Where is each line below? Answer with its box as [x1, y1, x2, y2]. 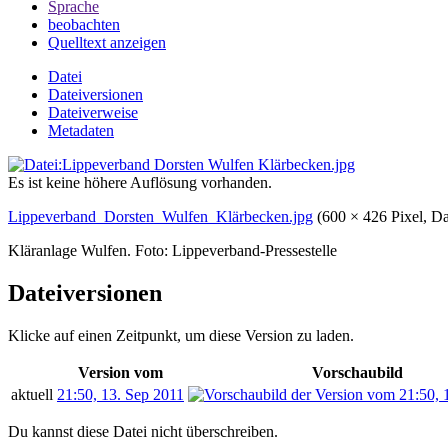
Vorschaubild [311, 363, 403, 381]
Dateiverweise [48, 103, 138, 121]
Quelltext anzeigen [48, 33, 166, 51]
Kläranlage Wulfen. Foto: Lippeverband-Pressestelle [8, 241, 337, 259]
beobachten [48, 15, 120, 33]
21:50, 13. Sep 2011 [57, 385, 184, 403]
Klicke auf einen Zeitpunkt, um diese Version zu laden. [8, 326, 354, 344]
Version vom [78, 363, 163, 381]
